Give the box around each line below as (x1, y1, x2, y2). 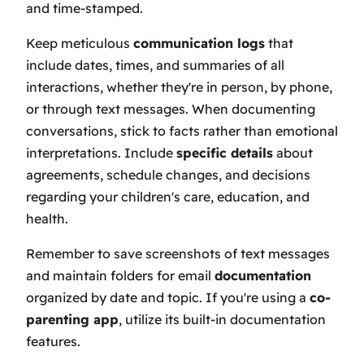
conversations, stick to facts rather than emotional (26, 123, 338, 140)
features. (26, 333, 80, 350)
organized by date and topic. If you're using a (26, 289, 310, 306)
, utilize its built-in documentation (119, 311, 326, 328)
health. (26, 210, 68, 227)
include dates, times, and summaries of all (26, 57, 284, 74)
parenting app (26, 311, 119, 328)
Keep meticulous (26, 35, 133, 52)
